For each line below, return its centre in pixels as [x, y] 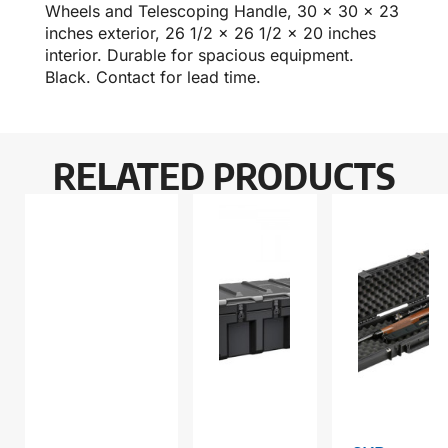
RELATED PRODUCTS [224, 176]
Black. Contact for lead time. [153, 77]
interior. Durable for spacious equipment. [199, 55]
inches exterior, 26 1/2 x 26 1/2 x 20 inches [210, 33]
